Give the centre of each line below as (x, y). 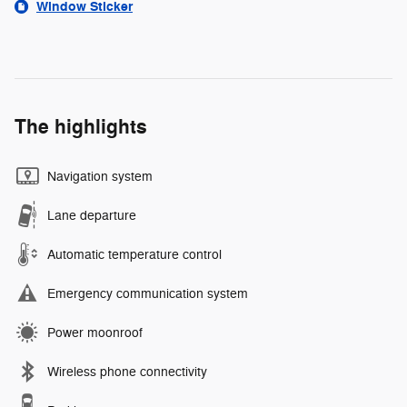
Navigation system (100, 176)
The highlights (81, 127)
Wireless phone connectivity (127, 372)
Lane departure (92, 215)
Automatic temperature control (134, 254)
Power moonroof (95, 333)
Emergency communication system (148, 293)
